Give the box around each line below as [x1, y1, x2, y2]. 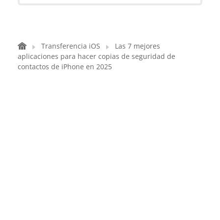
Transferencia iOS [41, 41, 100, 51]
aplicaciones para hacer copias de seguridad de [18, 52, 175, 61]
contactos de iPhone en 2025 [18, 62, 112, 72]
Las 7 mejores [115, 41, 160, 51]
